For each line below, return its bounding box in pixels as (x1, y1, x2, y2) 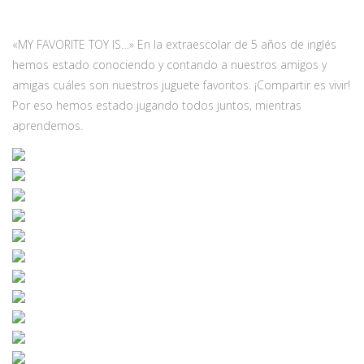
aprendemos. (12, 118, 83, 134)
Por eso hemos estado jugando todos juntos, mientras (12, 97, 301, 114)
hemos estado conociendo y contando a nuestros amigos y (12, 57, 327, 73)
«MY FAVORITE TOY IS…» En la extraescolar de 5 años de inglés (12, 37, 336, 53)
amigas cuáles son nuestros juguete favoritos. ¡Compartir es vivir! (12, 77, 350, 93)
